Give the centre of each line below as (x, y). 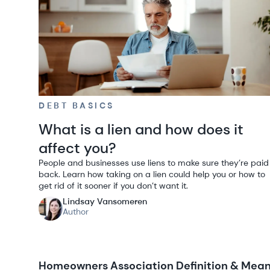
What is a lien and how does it (141, 129)
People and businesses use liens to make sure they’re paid (154, 163)
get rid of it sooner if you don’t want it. (113, 186)
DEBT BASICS (77, 105)
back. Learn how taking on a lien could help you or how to (152, 174)
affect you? (77, 148)
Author (76, 212)
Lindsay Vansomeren (105, 201)
